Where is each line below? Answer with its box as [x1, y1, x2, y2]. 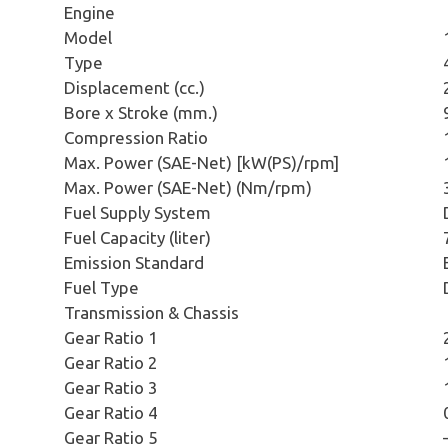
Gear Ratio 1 [64, 327, 158, 347]
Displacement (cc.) [64, 77, 205, 97]
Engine [64, 2, 115, 22]
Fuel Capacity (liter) [64, 227, 211, 247]
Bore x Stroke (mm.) [64, 102, 218, 122]
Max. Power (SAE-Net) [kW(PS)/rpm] [64, 152, 339, 172]
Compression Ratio [64, 127, 208, 147]
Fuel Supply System [64, 202, 211, 222]
